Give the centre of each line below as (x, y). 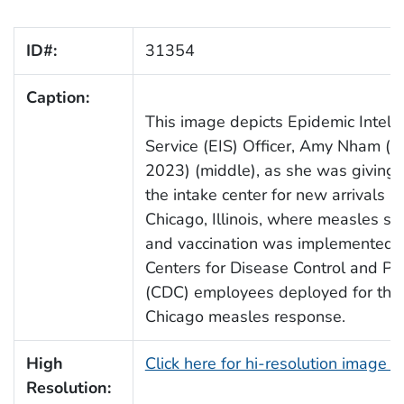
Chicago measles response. (245, 316)
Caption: (57, 97)
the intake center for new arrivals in (273, 194)
